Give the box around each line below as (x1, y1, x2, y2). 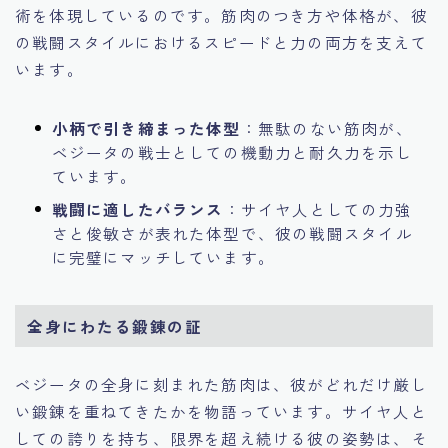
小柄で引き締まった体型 (51, 116, 241, 139)
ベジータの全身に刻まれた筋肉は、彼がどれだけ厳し (15, 372, 428, 395)
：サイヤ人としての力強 (223, 197, 413, 220)
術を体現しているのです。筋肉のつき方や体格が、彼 (15, 3, 428, 26)
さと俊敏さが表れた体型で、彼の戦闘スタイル (51, 221, 413, 244)
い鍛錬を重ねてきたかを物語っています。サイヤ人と (15, 399, 428, 422)
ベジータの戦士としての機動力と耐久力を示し (51, 140, 413, 163)
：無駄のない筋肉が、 (240, 116, 413, 139)
